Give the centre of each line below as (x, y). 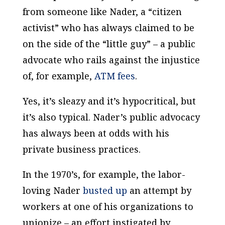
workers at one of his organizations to (108, 206)
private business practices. (81, 149)
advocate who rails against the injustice (111, 60)
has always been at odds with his (96, 133)
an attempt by (159, 190)
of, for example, (58, 76)
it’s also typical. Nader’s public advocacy (111, 117)
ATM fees (115, 76)
